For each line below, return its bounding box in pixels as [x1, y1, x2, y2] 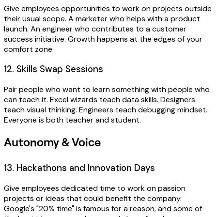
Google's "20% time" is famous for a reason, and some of [4, 203, 202, 214]
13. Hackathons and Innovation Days [4, 162, 155, 174]
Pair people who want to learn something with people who [4, 84, 210, 94]
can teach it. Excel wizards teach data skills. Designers [4, 94, 195, 105]
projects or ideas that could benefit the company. [4, 193, 182, 203]
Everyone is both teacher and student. [4, 115, 141, 125]
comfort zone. [4, 44, 54, 54]
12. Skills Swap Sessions [4, 63, 103, 76]
